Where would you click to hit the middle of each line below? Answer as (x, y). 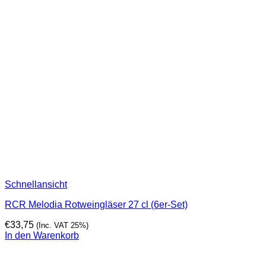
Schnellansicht (36, 184)
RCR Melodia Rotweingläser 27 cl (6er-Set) (96, 204)
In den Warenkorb (42, 235)
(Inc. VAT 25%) (62, 225)
